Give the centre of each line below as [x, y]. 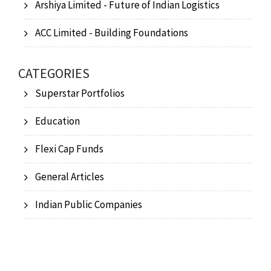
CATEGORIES [54, 73]
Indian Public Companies [89, 204]
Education [57, 121]
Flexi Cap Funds [69, 149]
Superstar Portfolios [80, 93]
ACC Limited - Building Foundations [112, 33]
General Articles [70, 177]
